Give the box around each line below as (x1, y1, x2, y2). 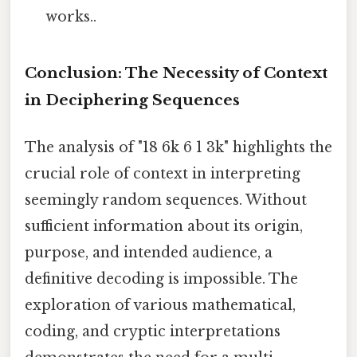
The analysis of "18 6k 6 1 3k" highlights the (25, 139, 332, 157)
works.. (45, 8, 97, 26)
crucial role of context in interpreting (25, 165, 300, 183)
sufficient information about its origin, (25, 218, 303, 236)
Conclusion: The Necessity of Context (25, 64, 328, 83)
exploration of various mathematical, (25, 296, 296, 315)
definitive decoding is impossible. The (25, 270, 298, 288)
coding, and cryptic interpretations (25, 323, 280, 341)
